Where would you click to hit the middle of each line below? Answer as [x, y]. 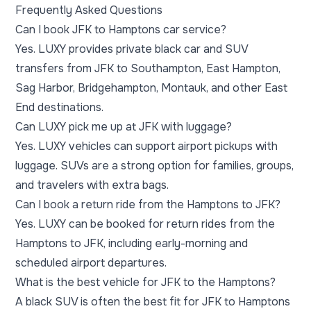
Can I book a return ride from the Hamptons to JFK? [148, 204]
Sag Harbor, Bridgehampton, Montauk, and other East [151, 88]
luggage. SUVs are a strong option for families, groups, [154, 166]
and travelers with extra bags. [92, 185]
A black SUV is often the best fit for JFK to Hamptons [153, 302]
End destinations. [59, 107]
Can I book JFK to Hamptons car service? [121, 30]
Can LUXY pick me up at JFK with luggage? [124, 127]
